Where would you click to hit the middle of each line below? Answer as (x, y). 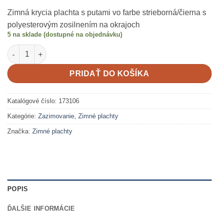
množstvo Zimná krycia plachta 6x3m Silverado (85, 50)
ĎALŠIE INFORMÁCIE (41, 209)
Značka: (20, 131)
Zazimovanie (56, 116)
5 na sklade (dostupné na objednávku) (65, 34)
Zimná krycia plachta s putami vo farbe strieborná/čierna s (107, 12)
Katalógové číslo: (33, 101)
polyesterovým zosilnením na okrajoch (74, 24)
